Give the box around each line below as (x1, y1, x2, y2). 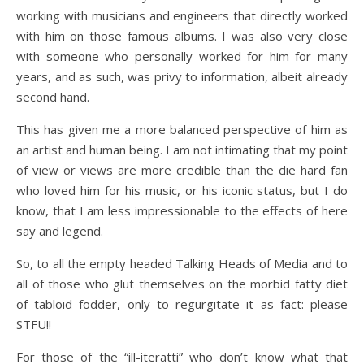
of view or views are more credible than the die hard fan (16, 162, 348, 178)
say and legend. (16, 223, 103, 239)
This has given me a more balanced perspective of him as (16, 121, 348, 137)
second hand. (16, 89, 89, 105)
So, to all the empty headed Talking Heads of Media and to (16, 255, 348, 271)
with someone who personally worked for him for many (16, 48, 348, 64)
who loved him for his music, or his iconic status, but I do (16, 182, 348, 198)
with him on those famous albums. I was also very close (16, 28, 348, 44)
